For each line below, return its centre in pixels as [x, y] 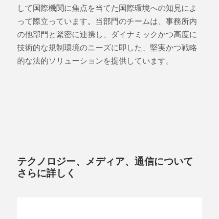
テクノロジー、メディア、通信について [105, 162]
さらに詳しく [46, 173]
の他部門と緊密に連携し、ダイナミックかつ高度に [107, 35]
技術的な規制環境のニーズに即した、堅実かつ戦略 [107, 48]
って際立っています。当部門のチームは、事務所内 [107, 22]
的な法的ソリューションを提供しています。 [95, 61]
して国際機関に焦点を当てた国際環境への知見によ [107, 8]
